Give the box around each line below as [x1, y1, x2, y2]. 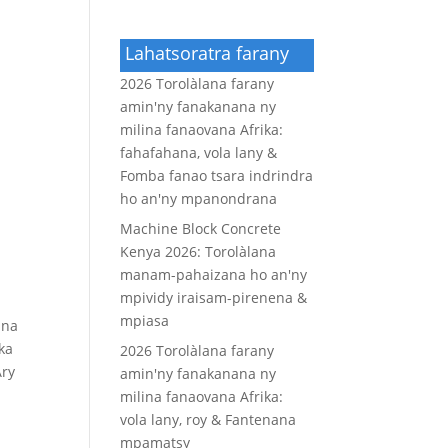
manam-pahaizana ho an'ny [120, 264, 308, 284]
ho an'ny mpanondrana [120, 188, 278, 208]
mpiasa [120, 310, 170, 330]
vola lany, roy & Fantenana [120, 409, 297, 429]
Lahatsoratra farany [125, 40, 290, 65]
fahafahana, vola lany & [120, 142, 278, 162]
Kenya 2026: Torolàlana [120, 241, 277, 261]
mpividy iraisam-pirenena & [120, 287, 308, 307]
